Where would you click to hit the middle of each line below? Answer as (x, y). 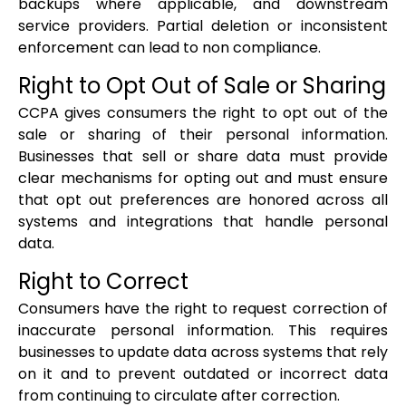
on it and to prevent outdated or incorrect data (203, 374)
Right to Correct (103, 282)
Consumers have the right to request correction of (203, 309)
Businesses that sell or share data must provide (203, 157)
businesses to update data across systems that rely (203, 353)
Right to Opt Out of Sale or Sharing (202, 86)
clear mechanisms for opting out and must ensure (203, 179)
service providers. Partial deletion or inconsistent (203, 26)
